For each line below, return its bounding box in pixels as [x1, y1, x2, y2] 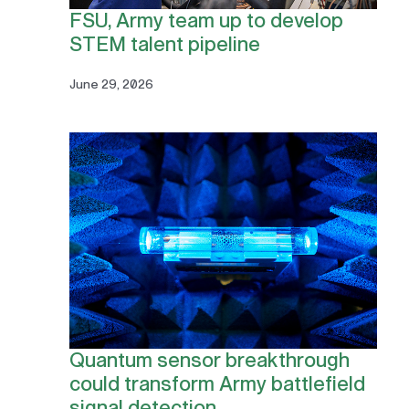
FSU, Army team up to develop [68, 8, 343, 33]
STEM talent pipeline [68, 32, 260, 57]
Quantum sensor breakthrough [68, 349, 350, 373]
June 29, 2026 [68, 76, 153, 92]
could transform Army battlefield [68, 372, 365, 397]
